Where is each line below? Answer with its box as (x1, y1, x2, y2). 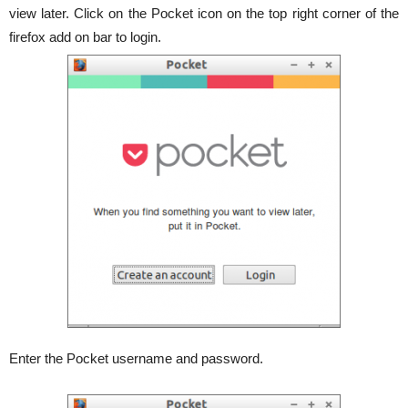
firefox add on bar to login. (9, 29, 161, 45)
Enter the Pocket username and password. (9, 351, 263, 366)
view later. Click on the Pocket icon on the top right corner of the (9, 5, 399, 21)
